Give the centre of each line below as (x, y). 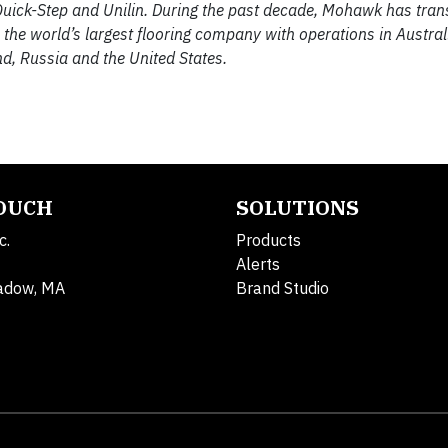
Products (268, 240)
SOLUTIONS (297, 208)
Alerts (258, 264)
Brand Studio (282, 288)
